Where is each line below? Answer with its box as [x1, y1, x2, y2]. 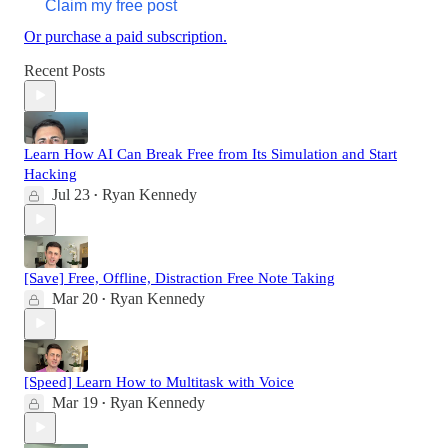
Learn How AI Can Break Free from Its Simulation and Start [24, 145, 397, 162]
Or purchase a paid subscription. [24, 27, 227, 45]
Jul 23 [52, 185, 90, 203]
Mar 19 [52, 393, 98, 411]
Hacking [24, 165, 77, 182]
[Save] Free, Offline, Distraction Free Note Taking [24, 269, 335, 286]
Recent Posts [24, 61, 105, 79]
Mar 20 [52, 289, 98, 307]
